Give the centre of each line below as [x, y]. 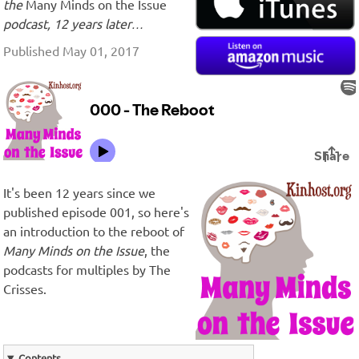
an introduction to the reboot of [94, 231]
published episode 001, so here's [96, 212]
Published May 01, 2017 [71, 51]
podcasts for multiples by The [87, 270]
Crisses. [25, 289]
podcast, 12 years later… [74, 24]
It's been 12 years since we [79, 193]
